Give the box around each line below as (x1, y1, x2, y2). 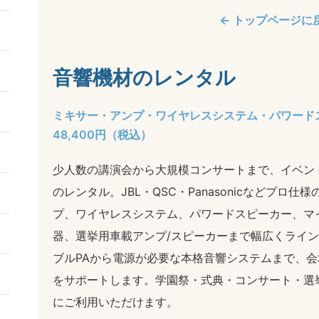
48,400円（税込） (53, 127, 152, 142)
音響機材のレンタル (53, 66, 236, 90)
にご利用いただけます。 (53, 295, 178, 310)
